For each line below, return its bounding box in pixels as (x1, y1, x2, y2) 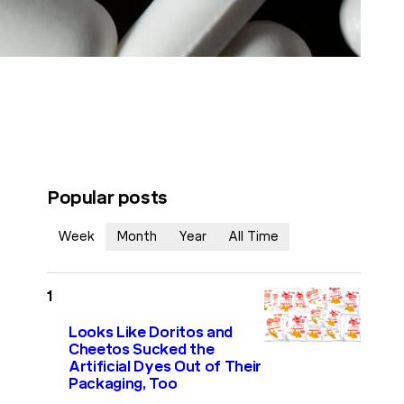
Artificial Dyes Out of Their (69, 358, 262, 376)
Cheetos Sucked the (69, 341, 215, 359)
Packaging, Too (69, 375, 178, 393)
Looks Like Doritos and (69, 324, 233, 342)
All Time (228, 229, 279, 245)
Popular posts (47, 186, 168, 208)
